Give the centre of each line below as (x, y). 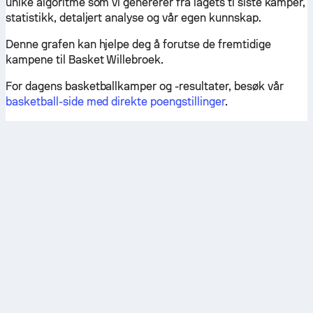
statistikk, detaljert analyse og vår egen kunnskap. (133, 18)
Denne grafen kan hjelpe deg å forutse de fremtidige (138, 44)
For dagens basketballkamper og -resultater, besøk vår (145, 86)
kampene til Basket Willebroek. (85, 60)
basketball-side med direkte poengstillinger (115, 102)
